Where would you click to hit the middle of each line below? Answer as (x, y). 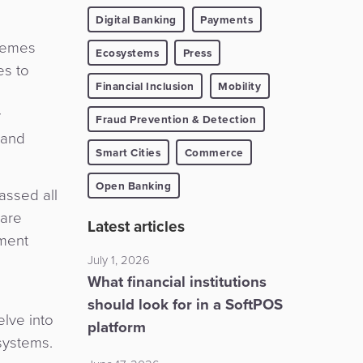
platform (116, 327)
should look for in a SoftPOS (185, 304)
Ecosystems (127, 52)
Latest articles (136, 226)
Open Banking (133, 185)
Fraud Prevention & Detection (176, 119)
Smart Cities (128, 152)
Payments (226, 19)
